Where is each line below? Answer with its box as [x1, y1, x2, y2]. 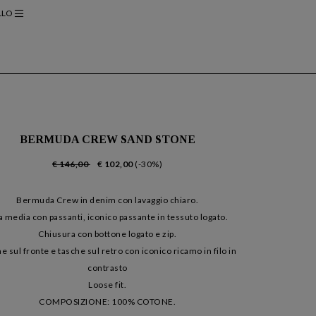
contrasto [87, 262, 128, 274]
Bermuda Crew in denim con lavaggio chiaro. [16, 195, 199, 206]
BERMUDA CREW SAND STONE [19, 133, 195, 145]
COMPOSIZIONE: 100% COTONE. [39, 296, 176, 308]
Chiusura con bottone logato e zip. [38, 229, 177, 240]
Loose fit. [88, 279, 127, 291]
